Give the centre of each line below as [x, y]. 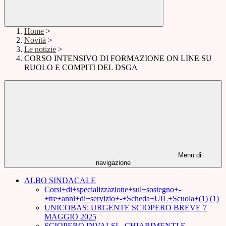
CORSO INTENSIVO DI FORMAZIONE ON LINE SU [118, 59]
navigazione [113, 163]
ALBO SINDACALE [60, 181]
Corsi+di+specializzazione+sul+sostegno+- [113, 190]
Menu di [189, 155]
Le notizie [40, 49]
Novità [35, 40]
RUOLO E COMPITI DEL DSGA [81, 68]
